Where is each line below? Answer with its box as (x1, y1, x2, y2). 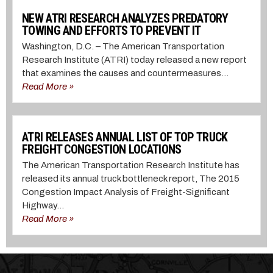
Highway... (22, 200, 64, 211)
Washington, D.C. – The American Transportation (22, 41, 224, 52)
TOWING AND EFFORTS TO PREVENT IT (22, 23, 201, 38)
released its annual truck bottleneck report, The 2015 (22, 174, 239, 184)
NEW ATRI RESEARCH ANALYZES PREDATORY (22, 11, 229, 26)
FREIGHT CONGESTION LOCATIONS (22, 142, 182, 157)
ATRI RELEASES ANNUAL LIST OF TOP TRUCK (22, 130, 228, 145)
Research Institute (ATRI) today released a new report (22, 55, 247, 65)
